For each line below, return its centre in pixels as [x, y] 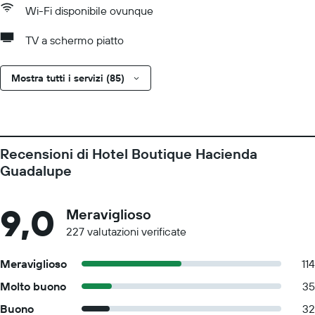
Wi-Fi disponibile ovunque [89, 11]
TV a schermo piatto [75, 40]
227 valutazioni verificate [126, 231]
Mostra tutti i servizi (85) [68, 78]
